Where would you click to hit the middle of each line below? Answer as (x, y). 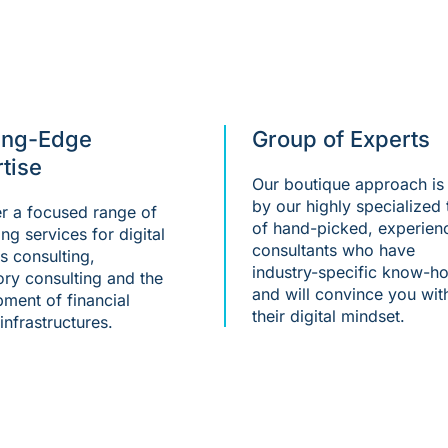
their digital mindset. (328, 316)
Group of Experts (341, 139)
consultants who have (333, 250)
